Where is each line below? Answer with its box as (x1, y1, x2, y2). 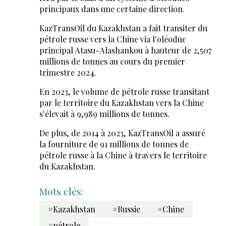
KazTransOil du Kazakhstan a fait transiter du (39, 23, 207, 34)
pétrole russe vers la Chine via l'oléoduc (39, 34, 186, 45)
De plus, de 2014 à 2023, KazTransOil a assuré (39, 128, 205, 139)
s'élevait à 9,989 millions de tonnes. (39, 108, 169, 120)
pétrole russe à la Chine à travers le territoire (39, 150, 207, 161)
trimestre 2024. (39, 67, 96, 78)
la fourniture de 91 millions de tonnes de (39, 139, 189, 150)
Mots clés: (39, 185, 83, 198)
